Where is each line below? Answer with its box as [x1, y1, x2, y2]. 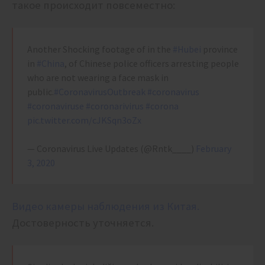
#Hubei [173, 43, 201, 56]
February [196, 143, 231, 155]
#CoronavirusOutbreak [54, 86, 146, 98]
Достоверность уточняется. [12, 216, 156, 230]
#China [37, 57, 64, 70]
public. [27, 86, 54, 98]
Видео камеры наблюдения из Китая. [12, 199, 199, 214]
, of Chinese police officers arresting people [64, 57, 239, 70]
